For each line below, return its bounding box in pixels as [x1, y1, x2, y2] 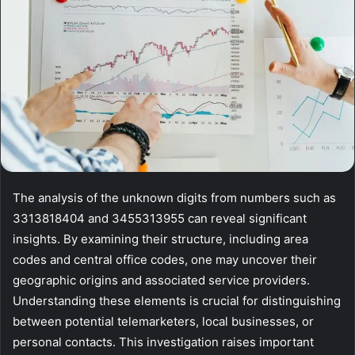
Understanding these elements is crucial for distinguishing [13, 293, 341, 309]
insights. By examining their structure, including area [13, 231, 308, 247]
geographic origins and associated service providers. [13, 273, 310, 288]
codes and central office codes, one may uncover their [13, 252, 317, 268]
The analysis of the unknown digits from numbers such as [13, 190, 336, 206]
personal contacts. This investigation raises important [13, 334, 314, 350]
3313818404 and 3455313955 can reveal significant [13, 211, 307, 227]
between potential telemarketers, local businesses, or [13, 314, 314, 330]
